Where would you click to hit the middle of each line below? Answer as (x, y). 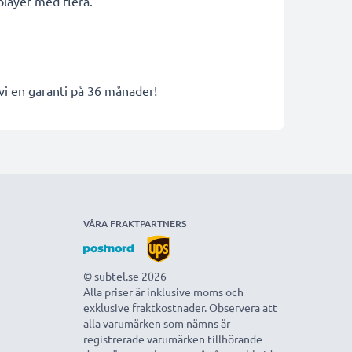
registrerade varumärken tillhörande (173, 339)
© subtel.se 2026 (125, 276)
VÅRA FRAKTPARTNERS (135, 224)
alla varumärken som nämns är (157, 323)
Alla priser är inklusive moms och (163, 291)
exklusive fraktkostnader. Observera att (180, 307)
